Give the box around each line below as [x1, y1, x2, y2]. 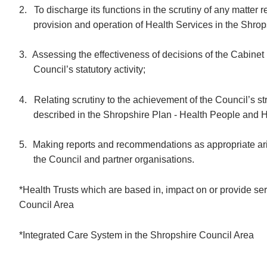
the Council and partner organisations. [33, 154, 195, 165]
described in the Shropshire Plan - [33, 109, 178, 120]
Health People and [179, 109, 259, 120]
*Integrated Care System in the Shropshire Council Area [19, 229, 254, 240]
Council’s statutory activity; [33, 64, 146, 75]
